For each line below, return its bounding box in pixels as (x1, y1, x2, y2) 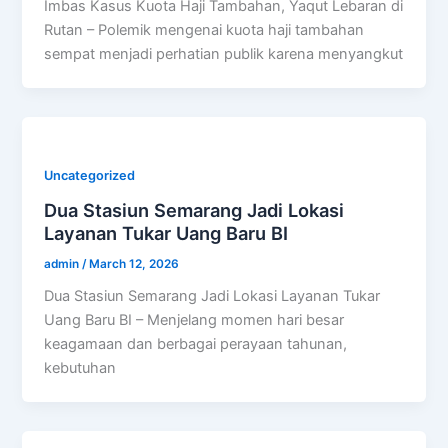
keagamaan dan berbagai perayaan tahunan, (44, 335, 348, 354)
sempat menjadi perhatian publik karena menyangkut (44, 45, 404, 64)
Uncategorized (44, 167, 136, 183)
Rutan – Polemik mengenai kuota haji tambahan (44, 21, 365, 40)
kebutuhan (44, 359, 117, 378)
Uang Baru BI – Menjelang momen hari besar (44, 311, 345, 330)
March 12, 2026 (89, 256, 180, 271)
